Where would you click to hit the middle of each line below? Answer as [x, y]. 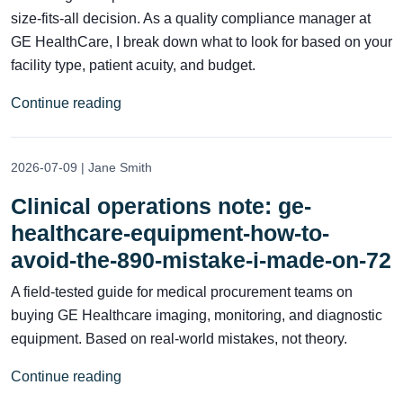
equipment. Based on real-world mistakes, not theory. [179, 338]
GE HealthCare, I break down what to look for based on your [201, 41]
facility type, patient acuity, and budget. [133, 65]
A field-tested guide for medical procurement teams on [182, 291]
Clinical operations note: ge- [161, 206]
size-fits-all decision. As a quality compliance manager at [191, 18]
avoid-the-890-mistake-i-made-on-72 [201, 260]
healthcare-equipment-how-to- [170, 233]
